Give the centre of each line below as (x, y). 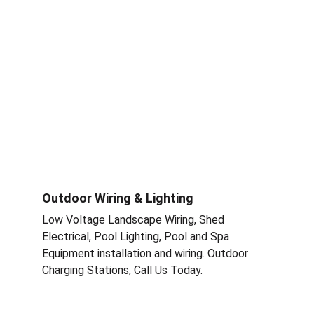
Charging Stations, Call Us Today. (122, 270)
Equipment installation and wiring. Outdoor (146, 253)
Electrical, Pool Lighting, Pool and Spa (137, 237)
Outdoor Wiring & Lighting (118, 198)
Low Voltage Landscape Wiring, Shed (135, 220)
